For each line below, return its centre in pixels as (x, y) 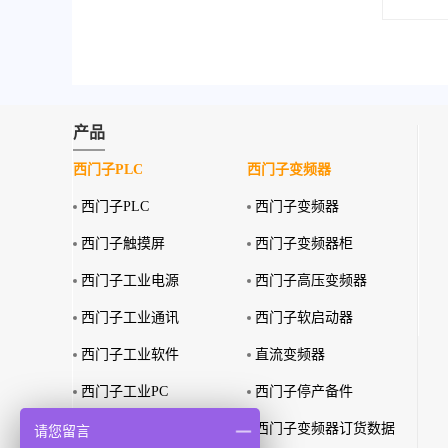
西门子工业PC (124, 391)
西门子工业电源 (130, 280)
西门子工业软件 (130, 354)
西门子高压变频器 (311, 280)
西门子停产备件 (304, 391)
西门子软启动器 (304, 317)
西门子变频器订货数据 (325, 428)
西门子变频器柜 (304, 243)
